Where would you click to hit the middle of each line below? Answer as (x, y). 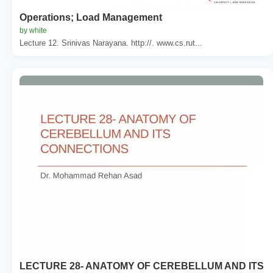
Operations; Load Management (91, 17)
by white (33, 30)
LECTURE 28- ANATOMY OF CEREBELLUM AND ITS (142, 266)
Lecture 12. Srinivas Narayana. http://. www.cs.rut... (111, 43)
